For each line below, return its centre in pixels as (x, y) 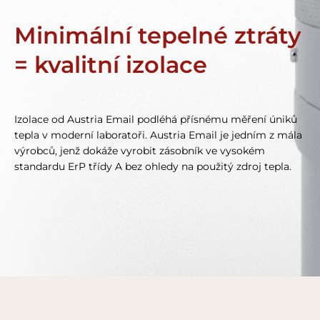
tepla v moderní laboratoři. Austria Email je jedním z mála (158, 135)
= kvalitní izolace (111, 65)
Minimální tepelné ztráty (158, 36)
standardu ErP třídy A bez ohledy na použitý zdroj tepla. (153, 167)
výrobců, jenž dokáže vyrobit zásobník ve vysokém (140, 151)
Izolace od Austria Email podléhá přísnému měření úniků (156, 120)
